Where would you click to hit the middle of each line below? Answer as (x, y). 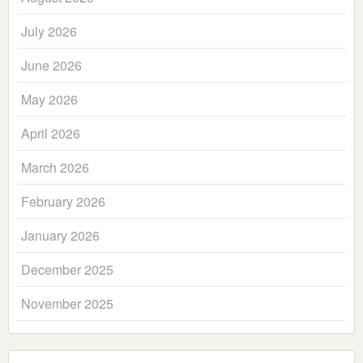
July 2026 (49, 32)
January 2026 (60, 236)
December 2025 (67, 270)
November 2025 (67, 304)
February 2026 (63, 202)
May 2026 (49, 100)
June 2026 (51, 66)
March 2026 (55, 168)
